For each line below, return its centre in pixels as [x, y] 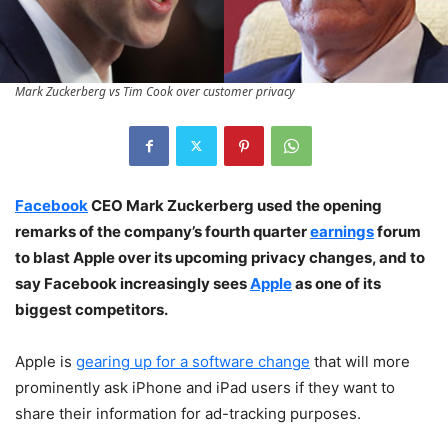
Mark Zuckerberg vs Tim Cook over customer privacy [155, 91]
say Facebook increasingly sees [132, 283]
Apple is [45, 361]
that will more [360, 361]
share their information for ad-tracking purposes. [188, 413]
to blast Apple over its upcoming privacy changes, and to [220, 257]
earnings [342, 231]
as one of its [336, 283]
